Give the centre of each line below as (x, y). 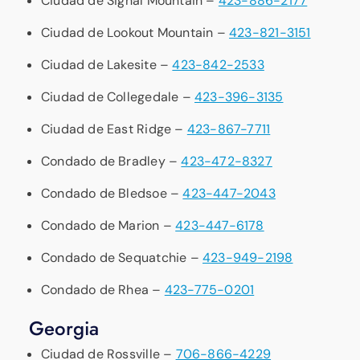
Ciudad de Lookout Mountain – (135, 32)
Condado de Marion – (108, 225)
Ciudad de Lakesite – (107, 64)
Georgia (64, 328)
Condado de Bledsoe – (112, 193)
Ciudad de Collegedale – (118, 96)
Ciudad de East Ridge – (114, 129)
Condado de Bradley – (111, 161)
